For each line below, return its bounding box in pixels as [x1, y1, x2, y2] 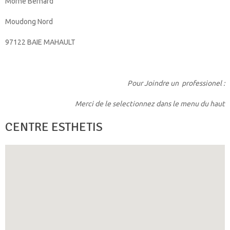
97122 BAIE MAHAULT [5, 38, 75, 47]
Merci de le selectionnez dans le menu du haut [75, 100, 225, 108]
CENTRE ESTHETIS [5, 119, 103, 135]
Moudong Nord [5, 17, 53, 26]
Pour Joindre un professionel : [127, 79, 225, 88]
